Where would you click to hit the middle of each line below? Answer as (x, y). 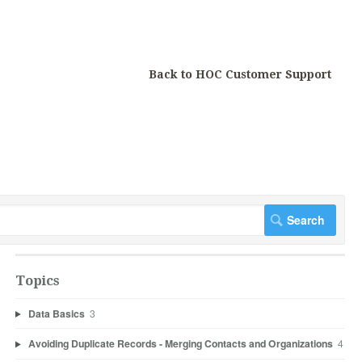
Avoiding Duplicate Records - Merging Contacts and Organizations (180, 344)
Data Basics (56, 313)
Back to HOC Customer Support (240, 74)
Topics (37, 280)
